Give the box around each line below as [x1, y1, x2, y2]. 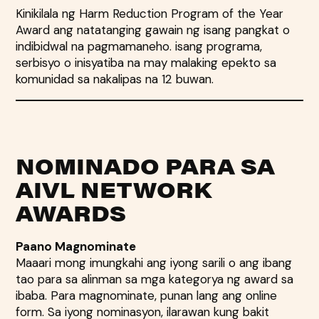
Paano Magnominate [16, 238, 137, 254]
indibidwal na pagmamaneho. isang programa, [16, 38, 263, 54]
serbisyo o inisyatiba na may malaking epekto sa [16, 54, 277, 70]
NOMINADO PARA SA [16, 150, 276, 181]
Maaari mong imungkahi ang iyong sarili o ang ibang [16, 254, 293, 271]
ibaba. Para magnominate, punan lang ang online [16, 287, 278, 303]
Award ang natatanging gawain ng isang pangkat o [16, 21, 291, 38]
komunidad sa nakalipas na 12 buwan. [16, 70, 221, 87]
